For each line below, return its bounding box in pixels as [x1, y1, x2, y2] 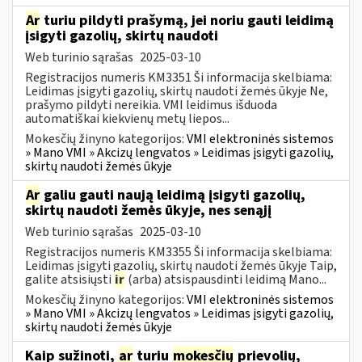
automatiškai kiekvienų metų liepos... [25, 109, 229, 128]
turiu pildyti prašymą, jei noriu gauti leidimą [40, 10, 334, 31]
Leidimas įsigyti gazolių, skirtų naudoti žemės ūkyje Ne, [25, 82, 328, 100]
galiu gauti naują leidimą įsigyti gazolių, [40, 184, 305, 205]
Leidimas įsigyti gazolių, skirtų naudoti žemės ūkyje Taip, [25, 256, 337, 275]
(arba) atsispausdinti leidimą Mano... [125, 270, 326, 288]
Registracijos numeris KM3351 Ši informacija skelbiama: [25, 68, 332, 86]
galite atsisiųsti [25, 270, 114, 288]
